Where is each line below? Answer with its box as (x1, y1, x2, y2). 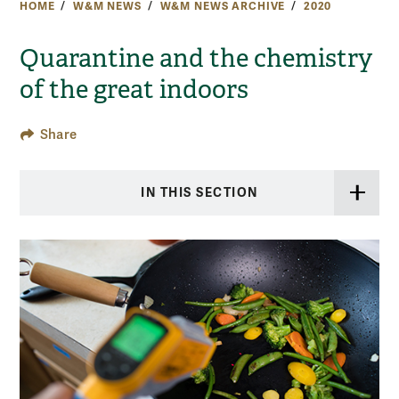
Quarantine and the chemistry (20, 42, 372, 74)
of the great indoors (20, 73, 248, 105)
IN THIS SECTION (141, 184, 258, 200)
